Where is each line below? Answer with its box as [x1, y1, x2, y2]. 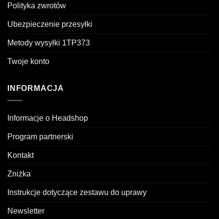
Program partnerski [7, 132, 73, 141]
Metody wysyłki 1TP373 [7, 39, 90, 47]
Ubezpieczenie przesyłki [7, 20, 92, 29]
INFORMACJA [7, 84, 64, 93]
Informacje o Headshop [7, 113, 88, 122]
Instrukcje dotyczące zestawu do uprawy [7, 188, 147, 197]
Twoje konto [7, 57, 49, 66]
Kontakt [7, 151, 34, 159]
